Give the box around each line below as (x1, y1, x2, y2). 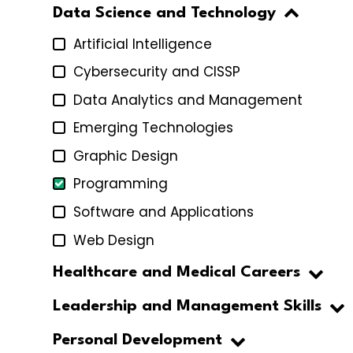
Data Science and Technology (53, 6, 276, 21)
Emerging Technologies (73, 118, 233, 138)
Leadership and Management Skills (53, 299, 321, 315)
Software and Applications (73, 203, 254, 222)
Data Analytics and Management (73, 90, 303, 110)
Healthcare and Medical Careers (53, 265, 300, 281)
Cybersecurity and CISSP (73, 62, 240, 82)
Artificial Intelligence (73, 34, 212, 54)
